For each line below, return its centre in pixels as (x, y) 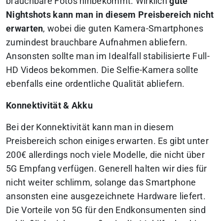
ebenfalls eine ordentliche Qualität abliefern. (95, 84)
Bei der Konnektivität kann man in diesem (90, 127)
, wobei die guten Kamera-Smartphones (123, 28)
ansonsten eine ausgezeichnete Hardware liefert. (106, 196)
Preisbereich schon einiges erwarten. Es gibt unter (107, 141)
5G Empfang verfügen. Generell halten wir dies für (107, 168)
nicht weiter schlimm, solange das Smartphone (101, 182)
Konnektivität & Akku (49, 105)
